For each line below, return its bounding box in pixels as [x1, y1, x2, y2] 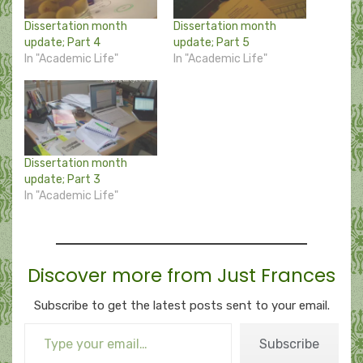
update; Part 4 [24, 35, 100, 49]
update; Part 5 [173, 35, 250, 49]
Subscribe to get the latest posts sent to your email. [33, 298, 330, 314]
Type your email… [23, 314, 64, 331]
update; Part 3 [24, 173, 100, 187]
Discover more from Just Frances [28, 263, 335, 289]
